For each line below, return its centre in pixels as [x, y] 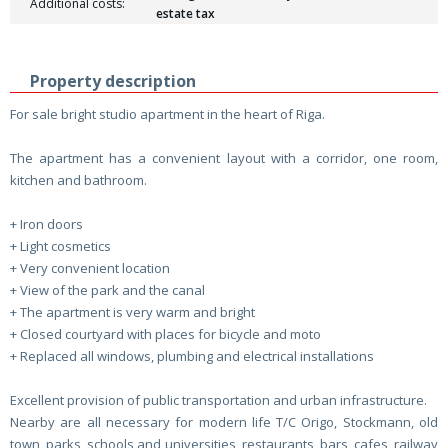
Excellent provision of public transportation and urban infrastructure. [218, 400]
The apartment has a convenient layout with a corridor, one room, [224, 158]
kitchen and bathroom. [78, 180]
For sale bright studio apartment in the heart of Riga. [167, 114]
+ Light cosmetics [60, 246]
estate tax [185, 13]
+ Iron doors [46, 224]
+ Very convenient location [90, 268]
